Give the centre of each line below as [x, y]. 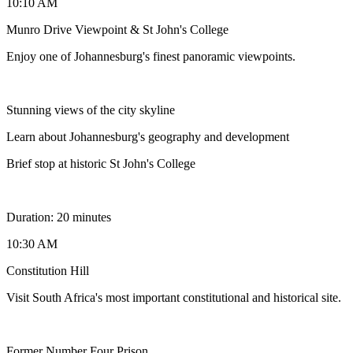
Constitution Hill [48, 270]
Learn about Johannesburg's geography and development [148, 136]
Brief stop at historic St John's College [101, 163]
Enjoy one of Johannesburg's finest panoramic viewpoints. [151, 56]
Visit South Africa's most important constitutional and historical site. [174, 297]
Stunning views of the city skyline [91, 110]
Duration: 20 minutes [59, 217]
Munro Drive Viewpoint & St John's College [117, 29]
